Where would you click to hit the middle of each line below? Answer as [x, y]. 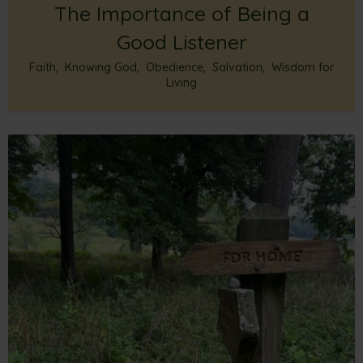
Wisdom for [303, 68]
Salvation [237, 68]
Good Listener [181, 42]
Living [181, 83]
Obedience [175, 68]
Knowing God [101, 68]
